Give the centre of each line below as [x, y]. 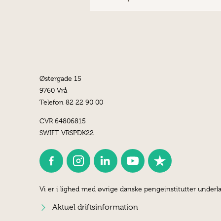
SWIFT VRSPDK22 [67, 132]
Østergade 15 [60, 78]
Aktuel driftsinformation [95, 207]
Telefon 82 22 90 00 [71, 102]
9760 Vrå [53, 90]
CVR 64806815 [63, 121]
